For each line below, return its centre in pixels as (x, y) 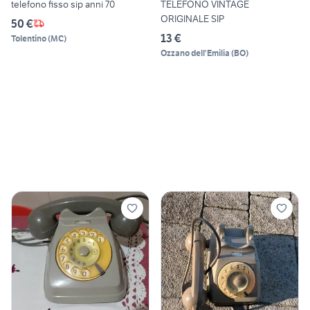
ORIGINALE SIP (192, 18)
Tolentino (29, 38)
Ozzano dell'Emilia (195, 53)
